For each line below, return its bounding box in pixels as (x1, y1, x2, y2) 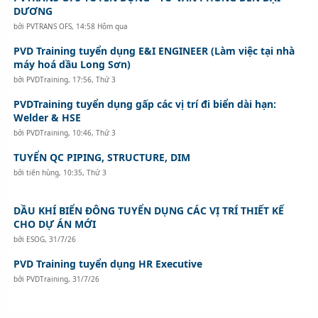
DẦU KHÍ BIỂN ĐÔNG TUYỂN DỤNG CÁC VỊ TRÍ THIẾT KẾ (13, 203, 284, 217)
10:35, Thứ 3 (62, 167, 106, 177)
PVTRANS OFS (26, 21, 72, 31)
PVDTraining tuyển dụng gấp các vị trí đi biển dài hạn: (13, 97, 276, 111)
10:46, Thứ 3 (72, 127, 116, 138)
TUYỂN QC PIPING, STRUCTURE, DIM (13, 150, 190, 164)
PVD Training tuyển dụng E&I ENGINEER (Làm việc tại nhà (13, 43, 295, 57)
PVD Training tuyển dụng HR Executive (13, 256, 202, 270)
